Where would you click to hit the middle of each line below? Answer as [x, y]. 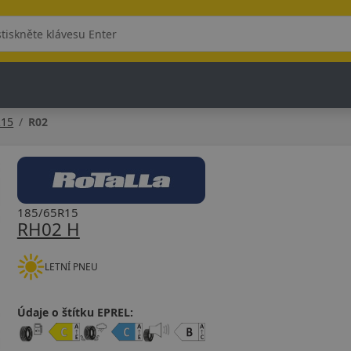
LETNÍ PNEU [71, 266]
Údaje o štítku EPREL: [75, 312]
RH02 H [48, 229]
